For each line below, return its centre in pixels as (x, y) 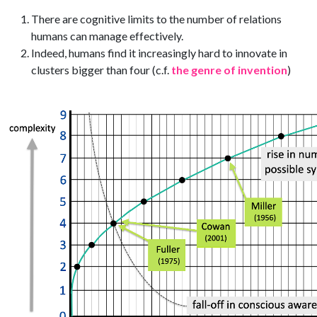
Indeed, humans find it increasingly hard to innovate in (159, 53)
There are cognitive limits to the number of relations (156, 19)
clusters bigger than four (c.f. (101, 70)
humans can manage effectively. (108, 36)
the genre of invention (229, 70)
